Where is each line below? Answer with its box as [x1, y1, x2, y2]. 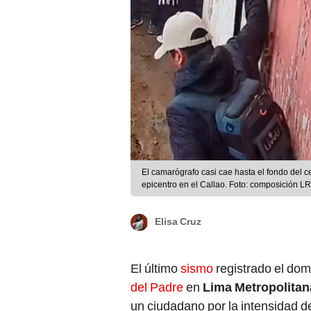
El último [131, 261, 180, 276]
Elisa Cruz [155, 216, 201, 228]
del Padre [131, 280, 183, 295]
